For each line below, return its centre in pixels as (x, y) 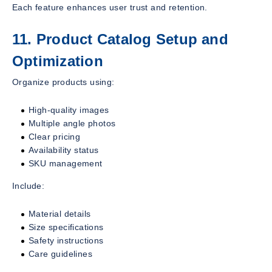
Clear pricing (55, 136)
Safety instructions (66, 240)
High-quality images (69, 110)
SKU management (66, 163)
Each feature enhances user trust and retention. (110, 7)
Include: (29, 185)
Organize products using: (63, 82)
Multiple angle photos (72, 123)
